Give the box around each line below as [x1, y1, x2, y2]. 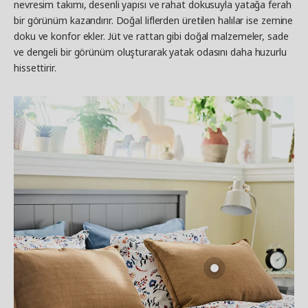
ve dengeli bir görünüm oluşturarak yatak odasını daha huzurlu [14, 45, 287, 58]
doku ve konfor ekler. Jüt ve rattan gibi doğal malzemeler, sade [14, 29, 289, 43]
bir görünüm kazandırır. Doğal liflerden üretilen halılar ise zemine [14, 13, 294, 27]
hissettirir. [14, 60, 56, 74]
